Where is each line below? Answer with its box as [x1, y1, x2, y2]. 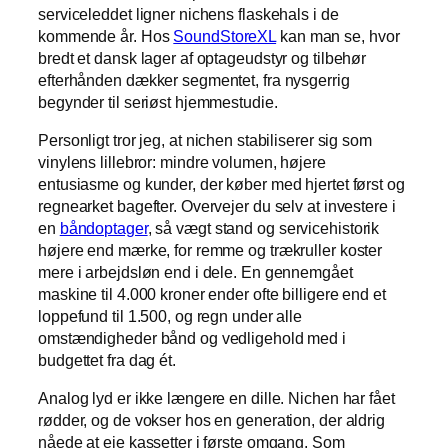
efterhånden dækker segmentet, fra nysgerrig [38, 70, 350, 89]
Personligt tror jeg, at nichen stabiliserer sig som [38, 130, 372, 149]
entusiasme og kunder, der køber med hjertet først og [38, 174, 405, 193]
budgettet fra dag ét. [38, 350, 176, 369]
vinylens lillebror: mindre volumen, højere [38, 152, 326, 171]
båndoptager [59, 218, 148, 237]
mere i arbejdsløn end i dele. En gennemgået [38, 262, 353, 281]
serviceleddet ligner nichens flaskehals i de [38, 4, 339, 23]
